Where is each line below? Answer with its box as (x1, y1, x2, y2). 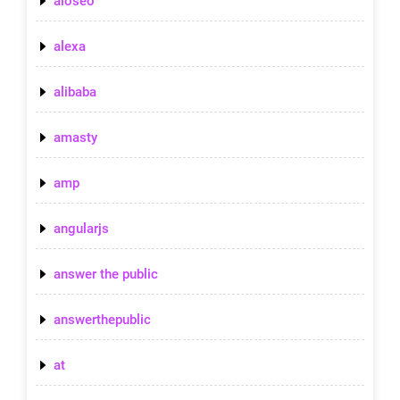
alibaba (54, 83, 96, 100)
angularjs (54, 220, 109, 237)
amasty (54, 129, 97, 146)
